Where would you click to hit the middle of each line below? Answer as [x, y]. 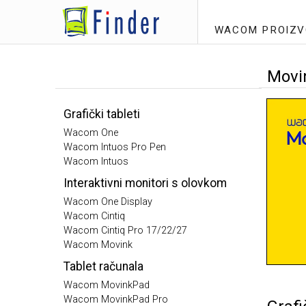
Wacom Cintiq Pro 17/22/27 [125, 231]
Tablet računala [103, 266]
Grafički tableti [102, 114]
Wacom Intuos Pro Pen [115, 147]
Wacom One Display [108, 202]
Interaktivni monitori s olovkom [145, 183]
